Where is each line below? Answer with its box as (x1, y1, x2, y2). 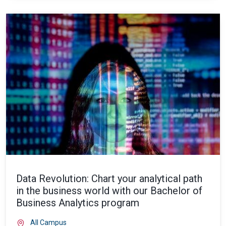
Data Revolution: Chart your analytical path (16, 173, 202, 185)
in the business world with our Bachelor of (16, 185, 202, 197)
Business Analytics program (16, 197, 139, 209)
